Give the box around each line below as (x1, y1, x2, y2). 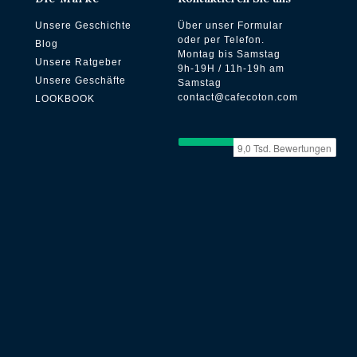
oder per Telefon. (178, 33, 265, 45)
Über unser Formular (178, 19, 284, 31)
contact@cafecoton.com (178, 91, 299, 103)
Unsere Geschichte (34, 19, 131, 31)
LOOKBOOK (34, 92, 95, 104)
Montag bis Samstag (178, 48, 281, 60)
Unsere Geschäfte (34, 74, 126, 86)
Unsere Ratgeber (34, 56, 122, 68)
